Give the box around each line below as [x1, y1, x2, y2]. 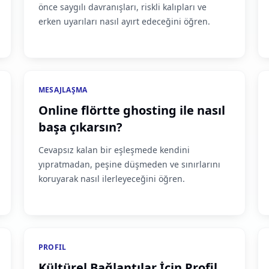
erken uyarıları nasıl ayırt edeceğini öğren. [38, 16, 210, 27]
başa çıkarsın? [38, 119, 122, 135]
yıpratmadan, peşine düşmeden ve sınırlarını [38, 159, 220, 170]
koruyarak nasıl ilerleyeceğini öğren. [38, 173, 185, 184]
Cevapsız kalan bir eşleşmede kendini [38, 144, 190, 156]
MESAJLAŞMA [38, 85, 88, 95]
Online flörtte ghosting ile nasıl [38, 102, 225, 118]
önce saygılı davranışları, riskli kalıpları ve [38, 1, 207, 13]
